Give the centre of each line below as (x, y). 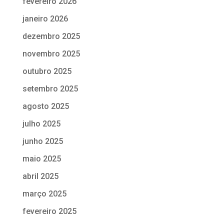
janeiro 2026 (45, 18)
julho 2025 (41, 123)
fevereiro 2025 (49, 211)
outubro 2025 (47, 71)
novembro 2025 (51, 53)
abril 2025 (40, 176)
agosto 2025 (45, 106)
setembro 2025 (50, 88)
